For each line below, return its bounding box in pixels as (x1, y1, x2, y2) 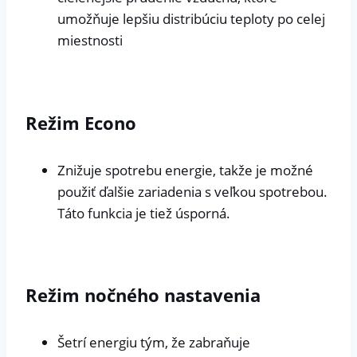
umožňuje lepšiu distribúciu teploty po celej (57, 10, 325, 29)
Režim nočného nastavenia (25, 283, 261, 308)
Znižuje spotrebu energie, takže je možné (57, 160, 313, 179)
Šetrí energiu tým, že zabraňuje (57, 333, 250, 352)
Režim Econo (25, 110, 136, 135)
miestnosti (57, 31, 123, 50)
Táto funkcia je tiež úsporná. (57, 203, 230, 222)
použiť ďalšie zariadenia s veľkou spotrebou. (57, 182, 328, 201)
